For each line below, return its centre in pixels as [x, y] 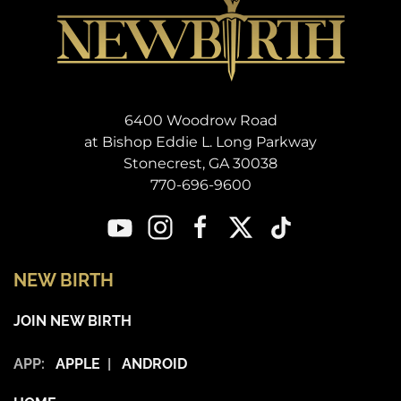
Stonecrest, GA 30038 [200, 163]
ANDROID [154, 364]
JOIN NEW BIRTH [73, 321]
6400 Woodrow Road [200, 120]
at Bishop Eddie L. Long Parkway [200, 142]
